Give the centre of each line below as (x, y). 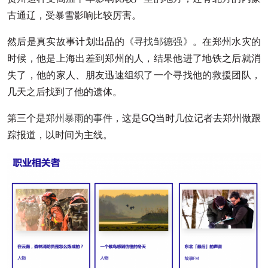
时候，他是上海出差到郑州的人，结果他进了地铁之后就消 (134, 58)
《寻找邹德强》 (159, 41)
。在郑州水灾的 (227, 41)
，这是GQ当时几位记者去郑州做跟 (187, 118)
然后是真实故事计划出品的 (66, 41)
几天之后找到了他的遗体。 (65, 92)
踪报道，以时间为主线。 (60, 135)
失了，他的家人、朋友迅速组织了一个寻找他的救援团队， (134, 75)
